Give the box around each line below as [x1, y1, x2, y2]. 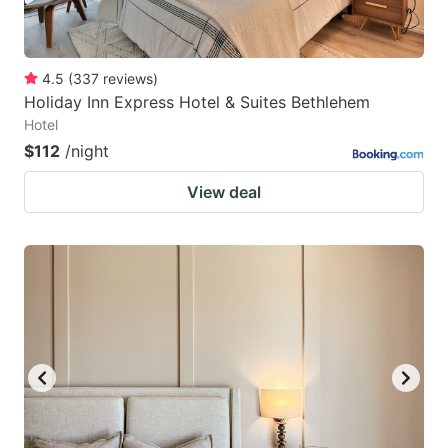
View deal [187, 181, 261, 202]
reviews [103, 69, 153, 87]
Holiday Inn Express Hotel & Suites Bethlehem [24, 91, 370, 112]
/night [65, 140, 109, 161]
